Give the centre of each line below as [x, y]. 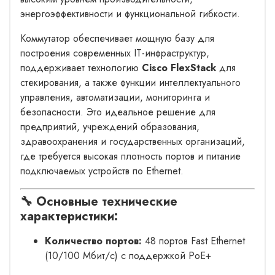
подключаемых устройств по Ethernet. [102, 171]
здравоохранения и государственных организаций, [133, 141]
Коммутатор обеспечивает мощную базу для [117, 38]
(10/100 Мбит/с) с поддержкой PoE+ [128, 255]
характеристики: [69, 216]
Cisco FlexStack [179, 68]
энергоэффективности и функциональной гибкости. [130, 14]
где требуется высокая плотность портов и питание [130, 156]
